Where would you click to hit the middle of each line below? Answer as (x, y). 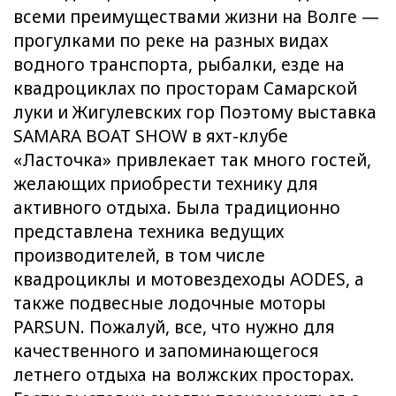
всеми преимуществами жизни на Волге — (196, 16)
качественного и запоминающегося (166, 350)
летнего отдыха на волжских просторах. (184, 374)
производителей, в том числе (139, 255)
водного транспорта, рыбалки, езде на (179, 64)
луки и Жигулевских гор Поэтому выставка (195, 112)
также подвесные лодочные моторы (170, 303)
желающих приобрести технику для (166, 183)
